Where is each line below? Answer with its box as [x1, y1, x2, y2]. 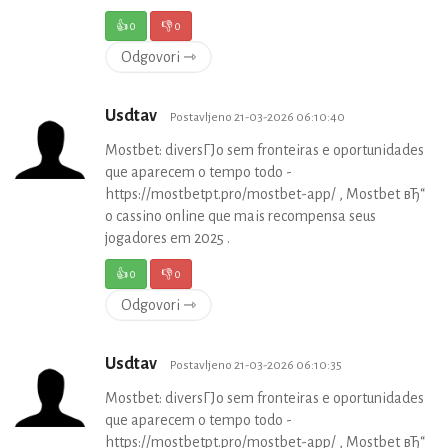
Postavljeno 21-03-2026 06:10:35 [170, 358, 342, 373]
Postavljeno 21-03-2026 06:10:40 [170, 110, 345, 125]
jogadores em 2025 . [105, 230, 230, 247]
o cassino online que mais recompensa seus [105, 208, 376, 225]
